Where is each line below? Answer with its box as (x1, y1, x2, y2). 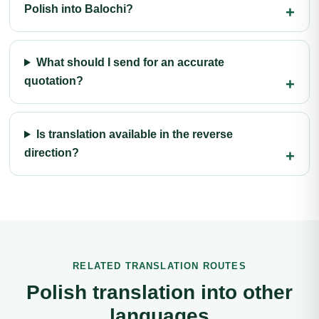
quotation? (24, 75, 83, 87)
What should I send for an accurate (36, 56, 224, 68)
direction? (24, 147, 79, 159)
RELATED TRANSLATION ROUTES (73, 261, 246, 271)
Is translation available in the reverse (36, 128, 233, 140)
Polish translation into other (26, 281, 293, 303)
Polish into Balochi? (24, 3, 133, 15)
